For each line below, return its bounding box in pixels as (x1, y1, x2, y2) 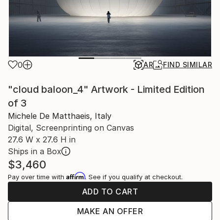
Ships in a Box (8, 146, 61, 156)
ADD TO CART (82, 187, 138, 196)
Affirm (66, 172, 85, 180)
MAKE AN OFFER (77, 206, 143, 216)
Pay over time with (8, 173, 66, 181)
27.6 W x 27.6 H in (8, 135, 76, 144)
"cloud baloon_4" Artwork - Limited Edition (8, 83, 205, 95)
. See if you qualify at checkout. (85, 173, 183, 181)
